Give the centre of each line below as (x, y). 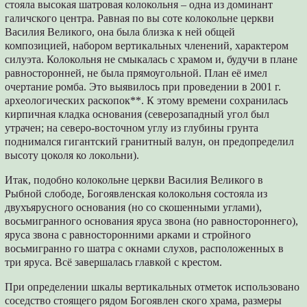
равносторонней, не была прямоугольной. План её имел (136, 73)
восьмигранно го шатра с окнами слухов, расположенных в (145, 248)
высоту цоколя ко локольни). (72, 155)
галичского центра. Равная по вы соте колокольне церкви (140, 18)
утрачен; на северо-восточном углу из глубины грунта (132, 127)
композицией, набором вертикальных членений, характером (147, 45)
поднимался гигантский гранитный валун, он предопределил (150, 141)
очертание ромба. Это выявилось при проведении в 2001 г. (143, 86)
